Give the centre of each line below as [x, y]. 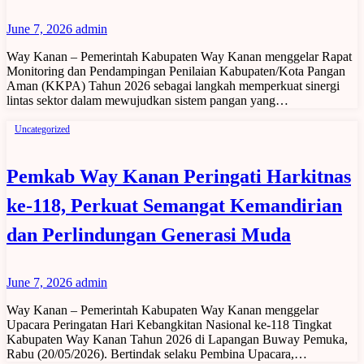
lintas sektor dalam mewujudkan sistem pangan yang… [147, 100]
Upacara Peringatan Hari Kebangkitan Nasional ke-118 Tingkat [169, 324]
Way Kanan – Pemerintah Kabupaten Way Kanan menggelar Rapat [179, 56]
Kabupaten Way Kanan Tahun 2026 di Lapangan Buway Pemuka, [177, 339]
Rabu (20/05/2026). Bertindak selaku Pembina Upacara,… [157, 353]
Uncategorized [42, 129]
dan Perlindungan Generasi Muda [149, 234]
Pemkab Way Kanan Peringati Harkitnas [179, 176]
